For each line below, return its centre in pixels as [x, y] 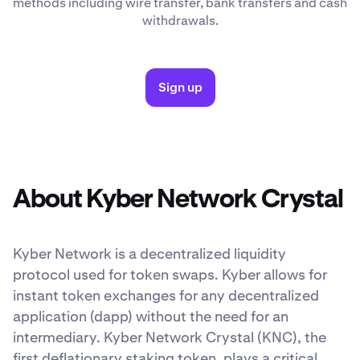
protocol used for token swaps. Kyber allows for [170, 275]
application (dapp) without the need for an [151, 317]
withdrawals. [180, 21]
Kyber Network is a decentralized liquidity [149, 254]
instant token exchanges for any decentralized [166, 296]
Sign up [180, 88]
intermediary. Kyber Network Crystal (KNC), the [170, 337]
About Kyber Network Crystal [178, 200]
